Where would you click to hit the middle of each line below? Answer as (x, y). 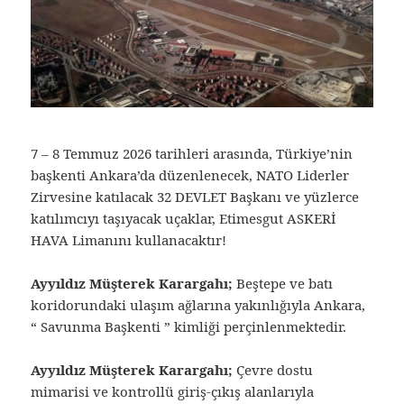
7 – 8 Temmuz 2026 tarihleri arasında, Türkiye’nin (192, 153)
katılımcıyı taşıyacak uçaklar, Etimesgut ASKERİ (184, 218)
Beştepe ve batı (283, 283)
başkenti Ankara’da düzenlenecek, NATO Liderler (190, 174)
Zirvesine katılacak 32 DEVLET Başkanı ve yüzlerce (195, 196)
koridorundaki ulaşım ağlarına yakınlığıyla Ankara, (198, 304)
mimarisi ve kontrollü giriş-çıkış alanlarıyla (173, 391)
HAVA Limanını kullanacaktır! (129, 239)
